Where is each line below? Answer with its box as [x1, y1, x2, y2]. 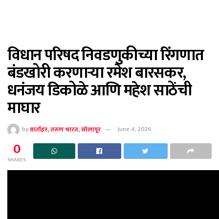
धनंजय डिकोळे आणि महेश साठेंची [7, 78, 192, 104]
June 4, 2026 [117, 124, 152, 135]
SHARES [7, 155, 26, 164]
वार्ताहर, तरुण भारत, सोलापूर [30, 124, 101, 135]
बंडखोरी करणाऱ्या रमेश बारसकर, [7, 60, 186, 86]
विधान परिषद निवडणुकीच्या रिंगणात [7, 43, 204, 68]
